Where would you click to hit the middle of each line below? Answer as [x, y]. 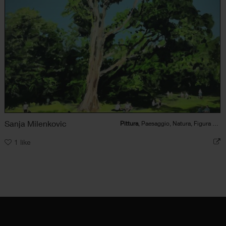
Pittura [129, 123]
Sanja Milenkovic [36, 123]
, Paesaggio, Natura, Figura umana [175, 123]
